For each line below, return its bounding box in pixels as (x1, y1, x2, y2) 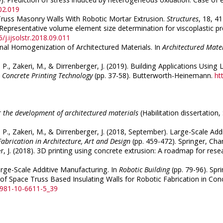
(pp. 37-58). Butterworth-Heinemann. (93, 71, 215, 81)
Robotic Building (119, 165, 170, 175)
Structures (167, 14, 199, 24)
